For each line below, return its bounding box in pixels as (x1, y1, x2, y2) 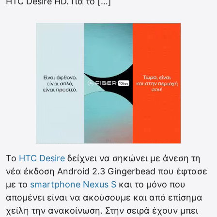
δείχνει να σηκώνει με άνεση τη (65, 153, 201, 163)
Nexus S (83, 179, 116, 189)
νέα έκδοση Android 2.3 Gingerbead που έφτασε (6, 166, 207, 176)
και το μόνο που (116, 179, 186, 189)
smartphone (30, 179, 80, 189)
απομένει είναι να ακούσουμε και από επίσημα (6, 192, 202, 202)
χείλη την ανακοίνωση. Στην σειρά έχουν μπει (6, 205, 198, 216)
